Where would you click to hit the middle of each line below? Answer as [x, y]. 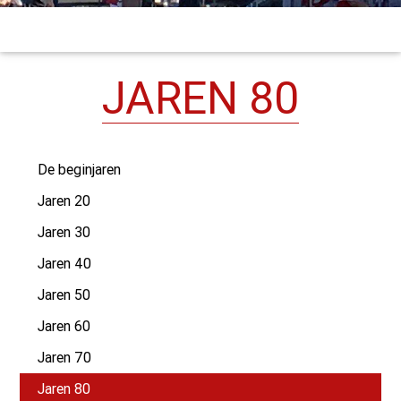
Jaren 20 [64, 200]
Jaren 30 [64, 231]
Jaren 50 [64, 294]
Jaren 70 [65, 357]
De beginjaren [80, 169]
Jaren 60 [64, 325]
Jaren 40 [65, 263]
